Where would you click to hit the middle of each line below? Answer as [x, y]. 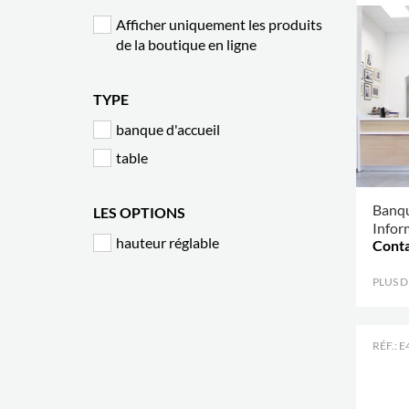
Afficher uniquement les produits [219, 24]
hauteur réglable [168, 242]
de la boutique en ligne [186, 44]
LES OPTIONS [139, 212]
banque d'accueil [168, 129]
